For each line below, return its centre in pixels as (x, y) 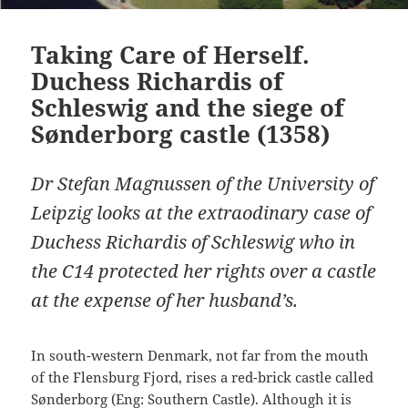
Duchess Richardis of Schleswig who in (194, 242)
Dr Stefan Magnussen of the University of (203, 184)
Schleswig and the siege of (188, 108)
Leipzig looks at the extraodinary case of (201, 213)
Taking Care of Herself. (171, 55)
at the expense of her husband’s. (165, 301)
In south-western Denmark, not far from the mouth (200, 356)
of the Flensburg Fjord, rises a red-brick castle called (203, 377)
